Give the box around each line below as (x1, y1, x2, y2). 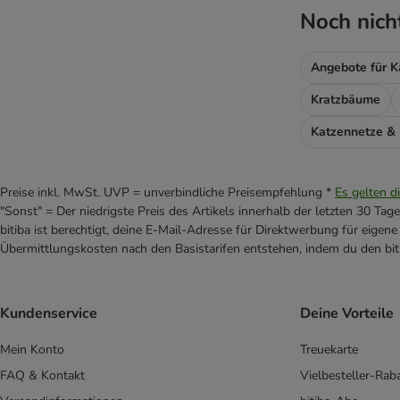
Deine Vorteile (300, 303, 394, 323)
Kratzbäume (311, 91, 380, 109)
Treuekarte (300, 340, 358, 358)
